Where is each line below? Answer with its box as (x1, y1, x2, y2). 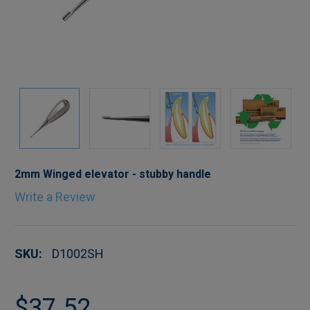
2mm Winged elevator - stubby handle (14, 167, 211, 181)
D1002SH (51, 246, 104, 261)
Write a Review (14, 189, 95, 204)
